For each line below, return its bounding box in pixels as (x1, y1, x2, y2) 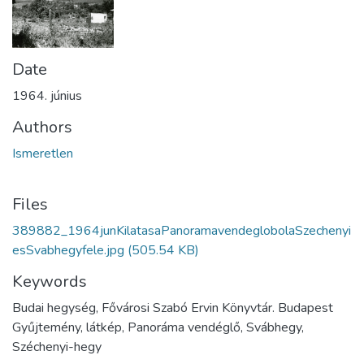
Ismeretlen (12, 145, 73, 163)
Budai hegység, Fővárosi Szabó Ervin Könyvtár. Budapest (12, 299, 333, 318)
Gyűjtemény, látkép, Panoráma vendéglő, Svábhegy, (12, 318, 304, 337)
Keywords (12, 271, 87, 293)
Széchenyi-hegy (12, 338, 102, 357)
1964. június (12, 87, 82, 106)
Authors (12, 116, 72, 139)
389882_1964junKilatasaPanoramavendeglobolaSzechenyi (12, 222, 351, 240)
